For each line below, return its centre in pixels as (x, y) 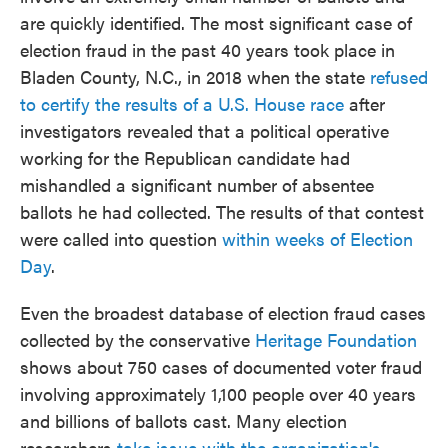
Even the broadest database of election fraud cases (223, 312)
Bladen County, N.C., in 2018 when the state (195, 76)
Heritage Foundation (336, 339)
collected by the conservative (137, 339)
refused (399, 76)
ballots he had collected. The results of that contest (222, 211)
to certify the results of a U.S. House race (182, 103)
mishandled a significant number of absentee (197, 184)
